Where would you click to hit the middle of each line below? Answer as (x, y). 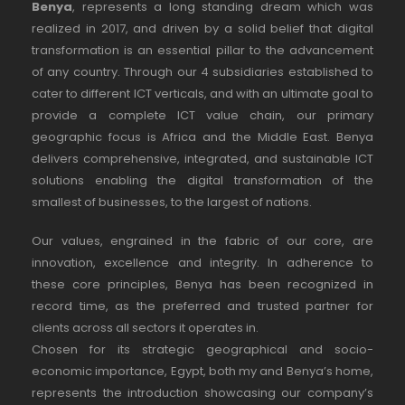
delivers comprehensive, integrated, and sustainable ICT (202, 159)
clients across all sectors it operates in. (145, 327)
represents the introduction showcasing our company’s (202, 392)
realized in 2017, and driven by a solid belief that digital (202, 29)
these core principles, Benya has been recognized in (202, 284)
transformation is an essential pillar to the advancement (202, 51)
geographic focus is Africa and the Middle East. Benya (202, 137)
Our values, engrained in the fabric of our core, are (202, 240)
